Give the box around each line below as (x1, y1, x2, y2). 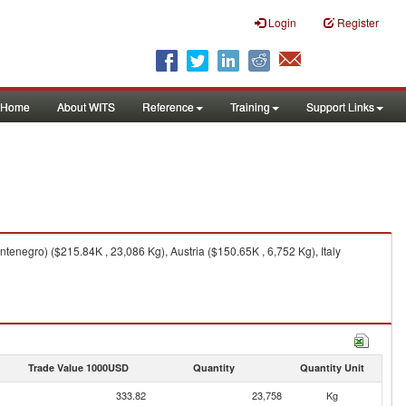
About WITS (57, 99, 115, 114)
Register (337, 14, 379, 30)
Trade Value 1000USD (27, 361, 129, 374)
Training (230, 99, 270, 114)
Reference (142, 99, 194, 114)
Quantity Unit (299, 361, 364, 374)
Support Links (306, 99, 374, 114)
